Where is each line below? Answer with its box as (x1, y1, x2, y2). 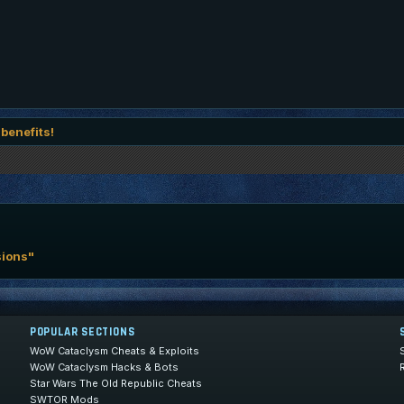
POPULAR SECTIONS (30, 324, 135, 339)
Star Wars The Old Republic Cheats (30, 376, 202, 390)
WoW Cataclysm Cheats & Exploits (30, 344, 199, 357)
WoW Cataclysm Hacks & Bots (30, 360, 179, 373)
